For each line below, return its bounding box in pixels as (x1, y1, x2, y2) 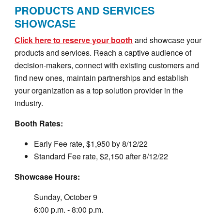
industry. (15, 97, 43, 108)
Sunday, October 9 (34, 191, 97, 202)
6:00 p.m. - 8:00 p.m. (34, 203, 103, 215)
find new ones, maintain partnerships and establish (15, 72, 188, 83)
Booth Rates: (15, 117, 63, 129)
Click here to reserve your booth (15, 34, 133, 46)
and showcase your (133, 34, 201, 46)
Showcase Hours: (15, 170, 80, 182)
